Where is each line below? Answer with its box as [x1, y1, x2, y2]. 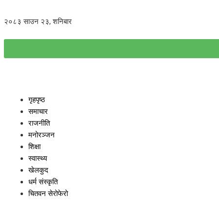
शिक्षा [28, 142, 41, 151]
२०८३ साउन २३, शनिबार [4, 17, 72, 26]
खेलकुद [28, 166, 48, 175]
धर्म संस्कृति [28, 177, 58, 186]
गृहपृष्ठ [28, 95, 45, 104]
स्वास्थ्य [28, 154, 47, 163]
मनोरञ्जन [28, 131, 55, 139]
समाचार [28, 107, 48, 116]
